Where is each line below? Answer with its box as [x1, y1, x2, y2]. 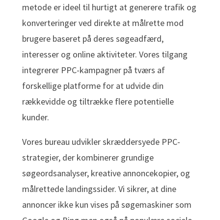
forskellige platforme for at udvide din [22, 80, 164, 92]
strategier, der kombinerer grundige [22, 152, 154, 164]
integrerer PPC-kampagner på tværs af [22, 64, 165, 76]
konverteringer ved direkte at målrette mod [22, 17, 184, 29]
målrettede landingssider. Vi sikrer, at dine [22, 183, 176, 195]
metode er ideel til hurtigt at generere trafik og [22, 1, 196, 13]
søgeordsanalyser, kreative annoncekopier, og [22, 167, 190, 179]
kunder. [22, 111, 49, 123]
